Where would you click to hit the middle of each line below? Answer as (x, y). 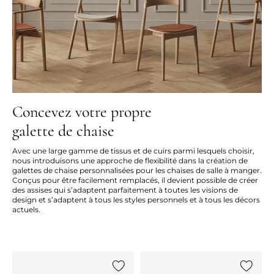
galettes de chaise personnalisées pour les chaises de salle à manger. (137, 170)
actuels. (26, 209)
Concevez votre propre (82, 112)
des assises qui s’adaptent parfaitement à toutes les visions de (125, 190)
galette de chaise (63, 131)
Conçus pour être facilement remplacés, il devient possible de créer (135, 180)
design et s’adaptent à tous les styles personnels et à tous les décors (136, 200)
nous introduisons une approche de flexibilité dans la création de (130, 161)
